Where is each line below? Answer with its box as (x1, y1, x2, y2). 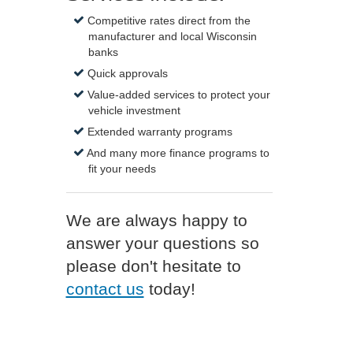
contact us (65, 280, 144, 298)
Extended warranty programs (84, 125, 233, 138)
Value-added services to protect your (84, 88, 271, 101)
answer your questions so (65, 234, 259, 252)
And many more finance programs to (84, 147, 270, 159)
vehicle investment (87, 104, 180, 117)
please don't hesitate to (65, 257, 241, 275)
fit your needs (87, 162, 156, 175)
